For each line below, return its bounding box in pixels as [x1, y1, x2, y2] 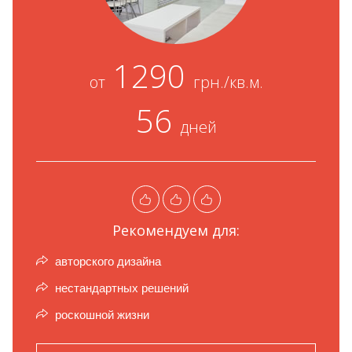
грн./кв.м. [192, 71, 263, 93]
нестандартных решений [52, 279, 189, 296]
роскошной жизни [52, 306, 149, 323]
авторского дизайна [52, 252, 161, 269]
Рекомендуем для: [112, 221, 240, 240]
